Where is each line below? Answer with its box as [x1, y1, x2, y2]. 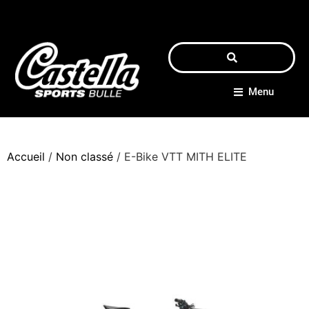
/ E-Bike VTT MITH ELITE [113, 150, 247, 163]
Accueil [7, 150, 45, 163]
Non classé [56, 150, 113, 163]
